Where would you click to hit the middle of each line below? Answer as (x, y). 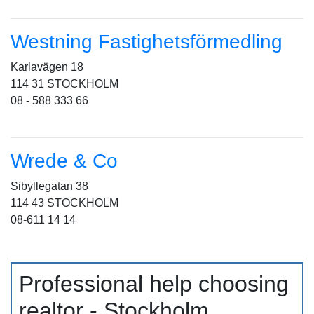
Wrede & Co (64, 161)
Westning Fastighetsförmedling (146, 42)
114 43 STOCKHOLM (64, 203)
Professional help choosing (154, 284)
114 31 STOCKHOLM (64, 84)
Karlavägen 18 (47, 67)
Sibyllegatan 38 (49, 186)
